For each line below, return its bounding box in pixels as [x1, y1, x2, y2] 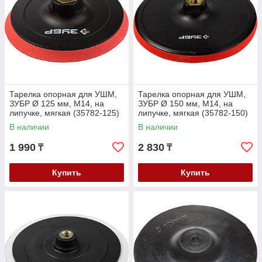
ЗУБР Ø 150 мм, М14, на [138, 99, 233, 108]
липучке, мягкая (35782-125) [9, 108, 119, 118]
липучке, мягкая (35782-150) [138, 108, 248, 118]
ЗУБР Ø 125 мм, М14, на [9, 99, 104, 108]
